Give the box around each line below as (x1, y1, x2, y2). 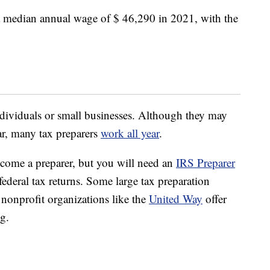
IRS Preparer (176, 155, 235, 171)
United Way (149, 191, 202, 207)
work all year (101, 125, 159, 141)
